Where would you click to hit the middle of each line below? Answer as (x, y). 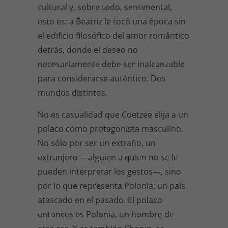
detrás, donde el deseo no (88, 50)
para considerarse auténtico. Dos (102, 78)
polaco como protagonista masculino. (110, 129)
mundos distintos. (73, 93)
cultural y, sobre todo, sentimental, (105, 7)
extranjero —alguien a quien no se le (108, 157)
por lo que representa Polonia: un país (111, 186)
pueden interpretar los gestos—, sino (109, 172)
